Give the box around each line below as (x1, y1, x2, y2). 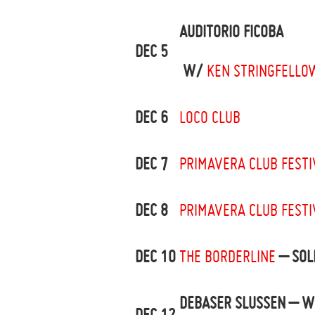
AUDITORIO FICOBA (179, 21, 283, 41)
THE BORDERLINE (179, 246, 276, 266)
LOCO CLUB (179, 107, 240, 127)
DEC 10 (135, 246, 176, 266)
